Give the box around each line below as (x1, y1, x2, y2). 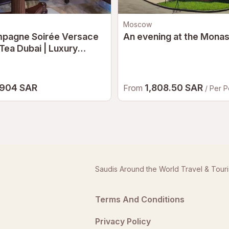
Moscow (123, 20, 152, 29)
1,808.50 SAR (145, 82, 205, 93)
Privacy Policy (95, 216, 151, 226)
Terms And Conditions (95, 194, 185, 204)
